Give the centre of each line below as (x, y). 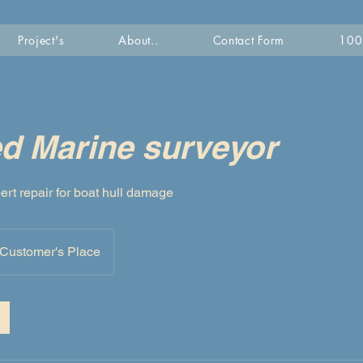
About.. (139, 40)
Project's (41, 40)
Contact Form (248, 40)
